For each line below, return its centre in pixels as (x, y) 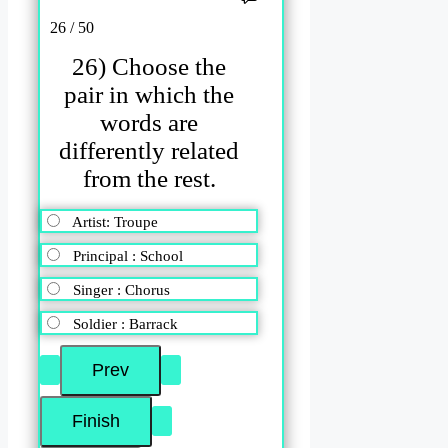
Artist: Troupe (115, 221)
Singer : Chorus (121, 289)
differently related (149, 151)
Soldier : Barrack (125, 323)
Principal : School (128, 255)
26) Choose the (149, 67)
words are (149, 123)
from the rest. (149, 179)
